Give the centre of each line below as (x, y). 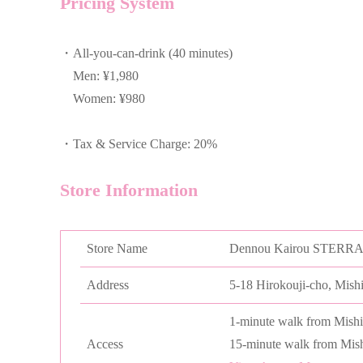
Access (105, 344)
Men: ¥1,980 (99, 76)
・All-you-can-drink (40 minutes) (146, 53)
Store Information (129, 190)
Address (108, 284)
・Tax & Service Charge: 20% (139, 144)
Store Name (117, 248)
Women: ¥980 (102, 99)
